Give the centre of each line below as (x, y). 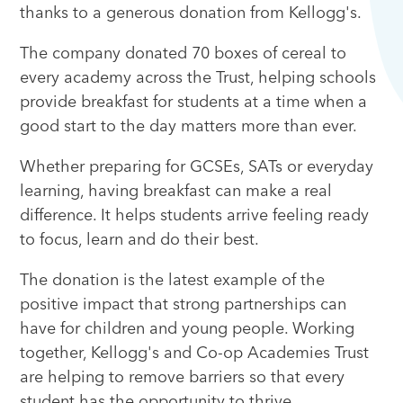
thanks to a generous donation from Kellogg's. (191, 13)
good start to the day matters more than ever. (189, 126)
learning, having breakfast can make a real (176, 191)
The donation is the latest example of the (173, 280)
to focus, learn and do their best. (140, 240)
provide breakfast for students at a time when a (194, 102)
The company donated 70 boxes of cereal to (184, 54)
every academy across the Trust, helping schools (198, 78)
